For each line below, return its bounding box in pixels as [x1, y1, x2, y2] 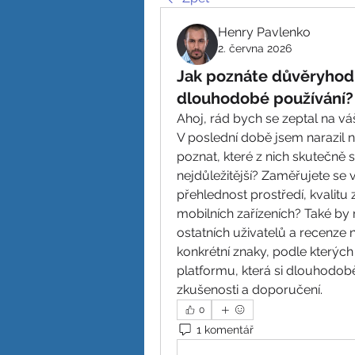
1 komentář [197, 323, 254, 336]
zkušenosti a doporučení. [177, 282, 323, 297]
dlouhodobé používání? [177, 89, 353, 108]
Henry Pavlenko [218, 25, 311, 40]
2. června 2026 [218, 42, 292, 55]
